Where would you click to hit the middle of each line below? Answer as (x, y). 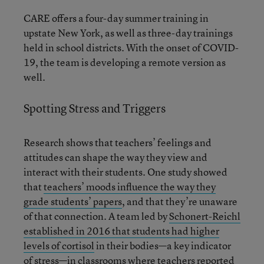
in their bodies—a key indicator (163, 245)
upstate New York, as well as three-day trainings (128, 32)
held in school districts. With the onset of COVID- (131, 47)
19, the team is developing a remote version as (125, 62)
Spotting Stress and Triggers (95, 108)
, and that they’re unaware (180, 201)
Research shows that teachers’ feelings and (118, 142)
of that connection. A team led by (96, 216)
